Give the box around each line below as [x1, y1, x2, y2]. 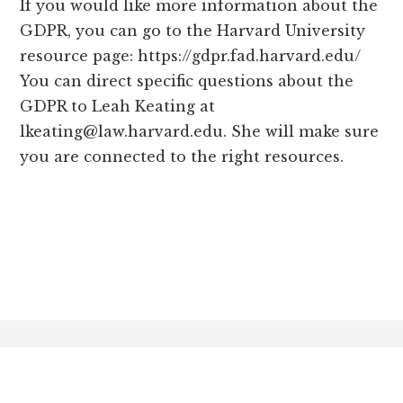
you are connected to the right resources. [20, 148, 345, 166]
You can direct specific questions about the [20, 72, 354, 91]
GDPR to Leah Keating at [20, 97, 216, 116]
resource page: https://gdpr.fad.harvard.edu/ [20, 47, 362, 66]
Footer [19, 317, 101, 354]
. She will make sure [223, 122, 380, 141]
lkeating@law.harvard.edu [20, 122, 224, 141]
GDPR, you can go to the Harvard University [20, 22, 366, 40]
